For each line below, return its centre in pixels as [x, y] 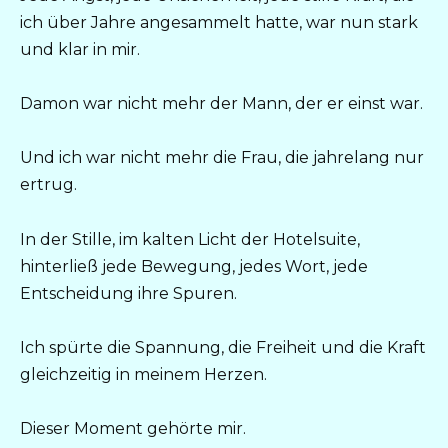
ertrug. [48, 185]
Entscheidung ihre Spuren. [128, 293]
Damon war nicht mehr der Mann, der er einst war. [221, 104]
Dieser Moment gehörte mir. [133, 429]
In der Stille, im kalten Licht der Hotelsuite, [190, 239]
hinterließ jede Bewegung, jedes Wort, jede [194, 266]
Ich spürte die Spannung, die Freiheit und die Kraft [223, 347]
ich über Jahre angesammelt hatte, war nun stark [219, 23]
